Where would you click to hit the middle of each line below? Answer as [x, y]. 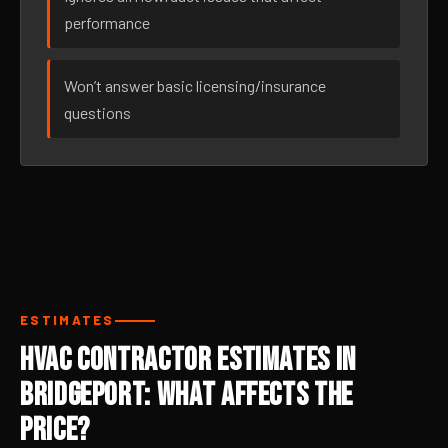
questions [97, 112]
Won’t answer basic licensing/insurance [195, 85]
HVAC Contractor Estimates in [188, 360]
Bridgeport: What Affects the [186, 395]
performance [107, 22]
